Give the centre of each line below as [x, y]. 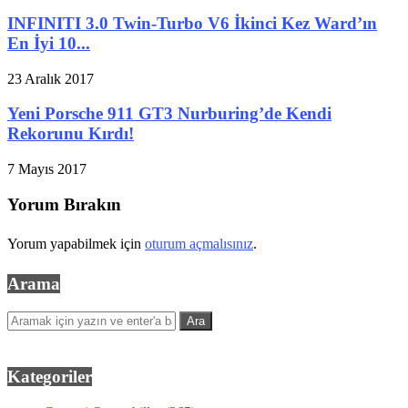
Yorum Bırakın [64, 204]
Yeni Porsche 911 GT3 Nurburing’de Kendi [169, 114]
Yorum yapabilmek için [76, 244]
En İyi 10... [49, 43]
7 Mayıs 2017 [47, 168]
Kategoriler [50, 376]
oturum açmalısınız [199, 244]
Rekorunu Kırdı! [71, 134]
